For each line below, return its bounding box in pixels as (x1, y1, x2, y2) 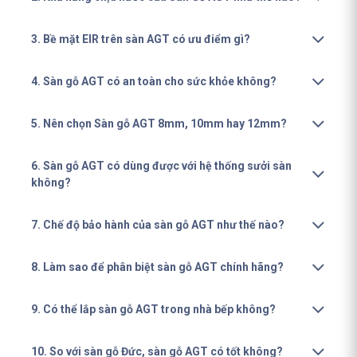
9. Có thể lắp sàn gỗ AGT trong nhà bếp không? (31, 303, 276, 316)
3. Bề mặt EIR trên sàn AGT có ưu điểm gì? (31, 33, 250, 45)
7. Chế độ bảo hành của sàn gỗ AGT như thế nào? (31, 218, 284, 231)
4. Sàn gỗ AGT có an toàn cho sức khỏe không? (31, 75, 277, 88)
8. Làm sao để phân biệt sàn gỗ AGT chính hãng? (31, 261, 284, 273)
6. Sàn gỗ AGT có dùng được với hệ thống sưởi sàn (31, 159, 292, 172)
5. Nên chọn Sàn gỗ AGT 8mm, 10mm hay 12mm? (31, 117, 287, 130)
